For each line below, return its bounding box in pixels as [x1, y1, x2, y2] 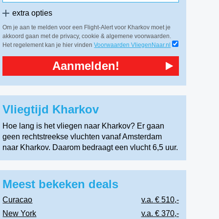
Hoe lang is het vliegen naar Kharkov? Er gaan [2, 122, 165, 130]
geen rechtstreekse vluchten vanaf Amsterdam [2, 132, 162, 141]
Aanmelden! [52, 59, 120, 72]
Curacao [2, 196, 33, 204]
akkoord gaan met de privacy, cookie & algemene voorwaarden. [2, 33, 172, 40]
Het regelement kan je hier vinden [2, 42, 94, 48]
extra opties [12, 9, 53, 17]
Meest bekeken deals [2, 177, 119, 191]
